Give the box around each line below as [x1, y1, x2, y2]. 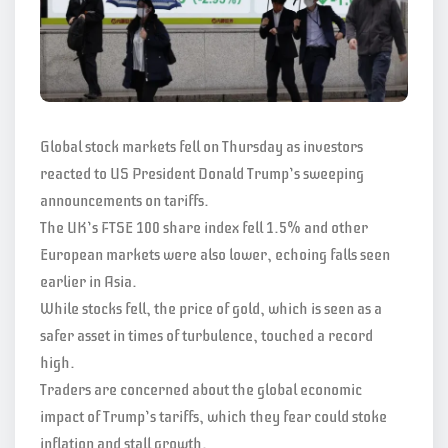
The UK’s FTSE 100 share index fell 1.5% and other [40, 217, 368, 238]
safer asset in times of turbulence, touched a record [40, 325, 373, 346]
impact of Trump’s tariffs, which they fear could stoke [40, 406, 387, 427]
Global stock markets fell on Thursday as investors [40, 136, 363, 157]
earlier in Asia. [40, 271, 137, 292]
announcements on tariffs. [40, 190, 209, 211]
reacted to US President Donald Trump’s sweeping [40, 163, 364, 184]
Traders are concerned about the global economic [40, 379, 362, 400]
